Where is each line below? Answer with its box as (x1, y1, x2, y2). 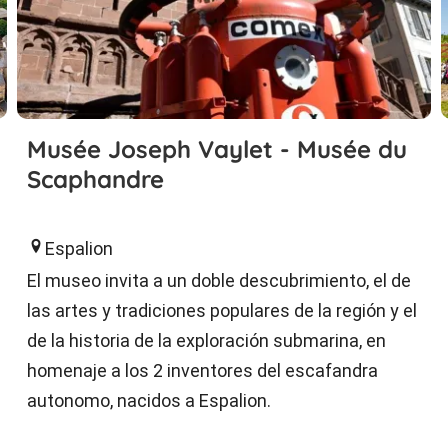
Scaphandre (27, 163, 165, 194)
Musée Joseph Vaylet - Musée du (27, 133, 408, 164)
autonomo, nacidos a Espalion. (27, 389, 272, 411)
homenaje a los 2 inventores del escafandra (27, 359, 379, 381)
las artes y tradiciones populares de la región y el (27, 299, 418, 321)
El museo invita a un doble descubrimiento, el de (27, 269, 412, 291)
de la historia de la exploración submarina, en (27, 329, 387, 351)
